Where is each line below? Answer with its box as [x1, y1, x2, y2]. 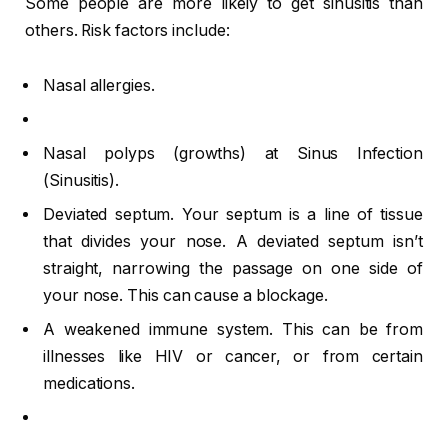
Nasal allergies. [43, 76, 155, 96]
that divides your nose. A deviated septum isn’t [43, 232, 423, 252]
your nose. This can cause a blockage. [43, 286, 329, 306]
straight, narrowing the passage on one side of [43, 259, 423, 279]
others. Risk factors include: [25, 20, 230, 40]
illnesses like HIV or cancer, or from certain [43, 347, 423, 367]
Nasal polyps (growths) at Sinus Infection [43, 144, 423, 164]
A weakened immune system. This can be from [43, 320, 423, 340]
